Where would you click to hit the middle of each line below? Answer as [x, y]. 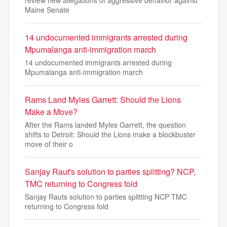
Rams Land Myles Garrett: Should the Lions [103, 99]
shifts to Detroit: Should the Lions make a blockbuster [110, 134]
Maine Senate [47, 9]
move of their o [49, 144]
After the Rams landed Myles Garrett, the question [105, 124]
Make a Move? [51, 111]
